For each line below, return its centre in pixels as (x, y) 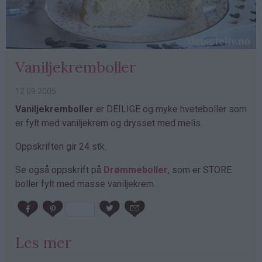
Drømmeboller (136, 170)
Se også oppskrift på (59, 170)
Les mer (43, 243)
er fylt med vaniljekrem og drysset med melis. (109, 123)
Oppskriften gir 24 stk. (61, 147)
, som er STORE (200, 170)
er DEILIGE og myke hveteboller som (171, 109)
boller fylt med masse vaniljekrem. (85, 184)
